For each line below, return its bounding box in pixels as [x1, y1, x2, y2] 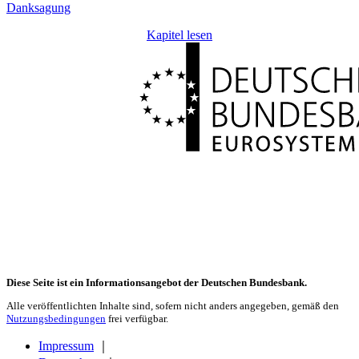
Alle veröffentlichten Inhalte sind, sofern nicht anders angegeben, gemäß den [6, 300, 339, 313]
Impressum [38, 339, 94, 353]
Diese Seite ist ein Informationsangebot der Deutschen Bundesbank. [6, 276, 307, 289]
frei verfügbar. [106, 313, 168, 325]
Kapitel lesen [147, 27, 212, 42]
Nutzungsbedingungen [6, 313, 106, 325]
